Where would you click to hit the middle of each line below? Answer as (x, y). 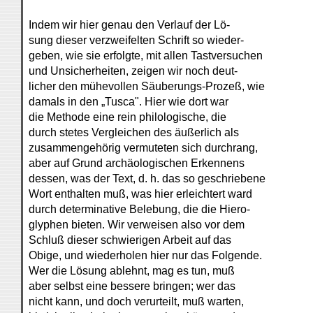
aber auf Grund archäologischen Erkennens (137, 163)
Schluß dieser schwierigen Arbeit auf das (130, 240)
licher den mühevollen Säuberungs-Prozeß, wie (147, 86)
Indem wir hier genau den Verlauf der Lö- (129, 25)
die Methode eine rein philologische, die (128, 117)
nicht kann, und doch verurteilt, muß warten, (136, 301)
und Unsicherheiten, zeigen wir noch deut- (133, 71)
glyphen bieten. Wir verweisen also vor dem (137, 225)
